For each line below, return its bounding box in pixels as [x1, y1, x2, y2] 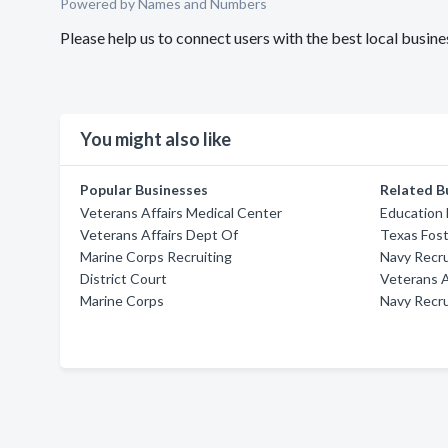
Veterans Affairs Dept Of [80, 226, 238, 243]
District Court [80, 270, 167, 287]
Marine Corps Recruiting [80, 248, 232, 265]
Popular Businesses [80, 181, 208, 198]
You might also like [80, 128, 231, 150]
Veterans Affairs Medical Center [80, 204, 282, 221]
